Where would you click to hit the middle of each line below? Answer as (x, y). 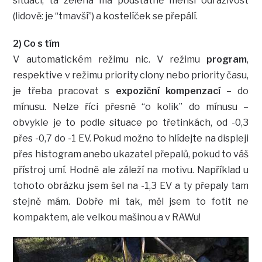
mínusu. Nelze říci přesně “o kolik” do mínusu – (131, 106)
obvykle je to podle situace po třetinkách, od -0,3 (131, 122)
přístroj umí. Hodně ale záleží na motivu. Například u (131, 170)
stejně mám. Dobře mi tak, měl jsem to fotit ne (131, 201)
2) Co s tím (37, 43)
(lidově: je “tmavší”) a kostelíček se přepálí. (106, 16)
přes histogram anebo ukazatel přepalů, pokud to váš (131, 154)
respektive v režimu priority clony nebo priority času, (131, 75)
